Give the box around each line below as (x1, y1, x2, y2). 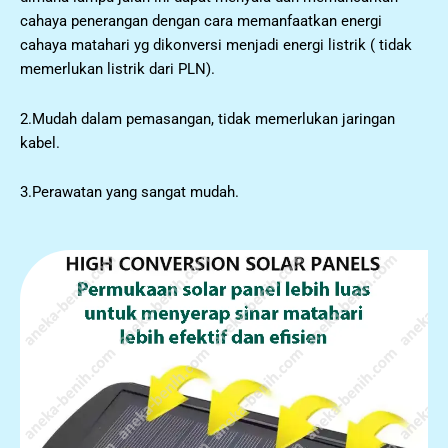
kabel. (20, 133, 60, 152)
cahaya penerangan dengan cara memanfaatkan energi (20, 12, 382, 30)
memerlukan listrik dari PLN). (20, 60, 215, 78)
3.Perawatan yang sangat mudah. (20, 183, 239, 202)
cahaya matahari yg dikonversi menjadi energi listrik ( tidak (20, 36, 412, 54)
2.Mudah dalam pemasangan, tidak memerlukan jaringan (20, 109, 395, 128)
